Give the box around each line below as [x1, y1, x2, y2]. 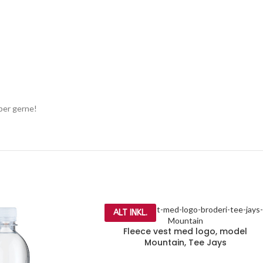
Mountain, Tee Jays [144, 237, 227, 249]
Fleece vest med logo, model [123, 225, 248, 238]
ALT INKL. [113, 208, 147, 218]
